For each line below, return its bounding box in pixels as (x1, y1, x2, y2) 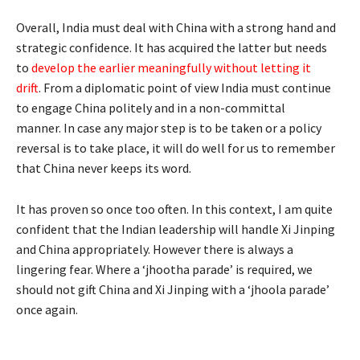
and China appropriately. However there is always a (16, 240, 293, 257)
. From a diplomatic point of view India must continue (39, 79, 331, 96)
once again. (16, 301, 78, 317)
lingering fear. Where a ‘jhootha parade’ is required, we (16, 260, 313, 277)
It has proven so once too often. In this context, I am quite (16, 200, 333, 217)
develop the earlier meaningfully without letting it (31, 59, 311, 76)
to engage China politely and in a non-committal (16, 99, 285, 116)
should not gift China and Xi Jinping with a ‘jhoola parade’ (16, 280, 329, 297)
